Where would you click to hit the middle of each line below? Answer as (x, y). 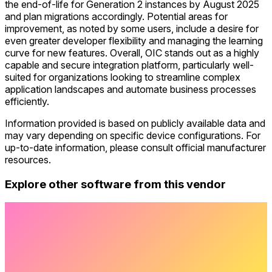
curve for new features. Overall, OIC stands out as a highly (132, 53)
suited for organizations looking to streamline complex (123, 77)
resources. (28, 159)
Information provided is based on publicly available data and (135, 123)
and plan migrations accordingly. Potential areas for (116, 16)
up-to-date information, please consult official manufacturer (135, 147)
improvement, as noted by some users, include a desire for (132, 28)
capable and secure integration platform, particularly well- (129, 65)
